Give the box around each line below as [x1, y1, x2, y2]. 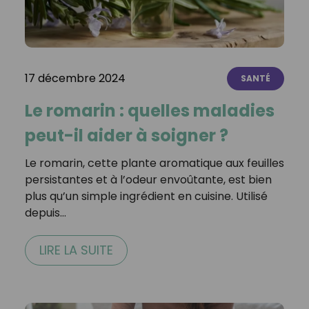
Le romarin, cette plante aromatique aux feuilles [24, 155, 284, 172]
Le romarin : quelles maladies [24, 99, 275, 123]
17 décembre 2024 [24, 70, 126, 87]
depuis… [24, 205, 66, 221]
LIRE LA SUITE [39, 241, 113, 259]
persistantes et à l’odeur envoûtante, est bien [24, 172, 272, 188]
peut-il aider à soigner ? [24, 124, 228, 148]
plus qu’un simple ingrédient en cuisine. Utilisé [24, 188, 268, 205]
